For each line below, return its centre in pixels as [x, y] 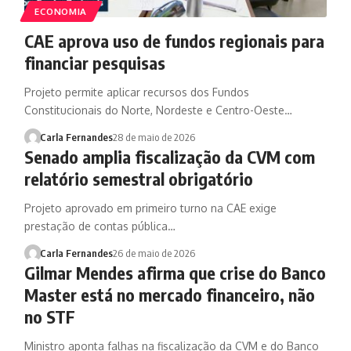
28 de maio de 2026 [154, 137]
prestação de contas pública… [100, 226]
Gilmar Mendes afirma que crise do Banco [175, 272]
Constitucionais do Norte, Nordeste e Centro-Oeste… [158, 110]
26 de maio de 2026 [154, 253]
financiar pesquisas [94, 62]
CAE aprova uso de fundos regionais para [174, 40]
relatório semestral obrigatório [138, 178]
